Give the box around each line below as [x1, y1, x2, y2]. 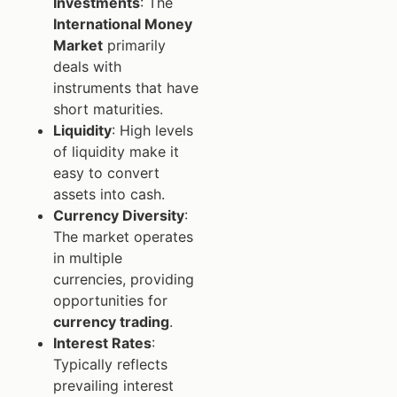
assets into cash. [53, 184, 165, 203]
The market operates [53, 227, 193, 245]
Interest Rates [53, 333, 152, 352]
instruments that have [53, 78, 198, 97]
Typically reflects [53, 354, 167, 373]
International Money [53, 14, 192, 33]
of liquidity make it [53, 142, 179, 160]
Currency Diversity [53, 206, 184, 224]
